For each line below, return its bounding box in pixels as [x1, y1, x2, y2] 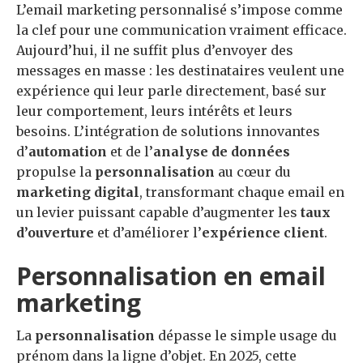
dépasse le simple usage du [155, 327, 337, 344]
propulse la [16, 164, 95, 181]
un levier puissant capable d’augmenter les [16, 204, 301, 221]
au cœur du [215, 164, 291, 181]
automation [28, 143, 107, 160]
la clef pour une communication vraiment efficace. [16, 22, 347, 39]
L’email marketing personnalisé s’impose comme [16, 2, 343, 19]
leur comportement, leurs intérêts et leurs [16, 103, 293, 120]
